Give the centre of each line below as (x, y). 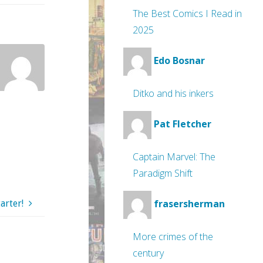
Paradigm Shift (163, 173)
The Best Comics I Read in (187, 14)
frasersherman (189, 204)
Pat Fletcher (183, 124)
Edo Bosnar (179, 61)
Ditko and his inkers (173, 93)
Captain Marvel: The (174, 157)
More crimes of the (173, 237)
